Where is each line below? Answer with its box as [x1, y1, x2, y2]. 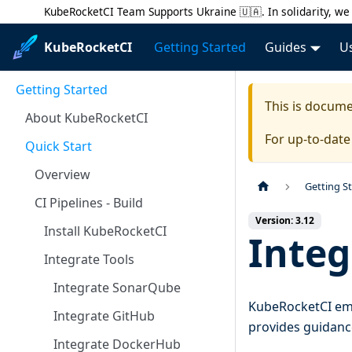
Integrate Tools [44, 251, 134, 268]
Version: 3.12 [255, 214, 314, 228]
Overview [35, 166, 90, 183]
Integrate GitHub [53, 307, 155, 324]
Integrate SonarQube [53, 279, 181, 296]
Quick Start [25, 137, 92, 155]
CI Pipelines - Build [35, 194, 143, 211]
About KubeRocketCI [25, 109, 148, 126]
